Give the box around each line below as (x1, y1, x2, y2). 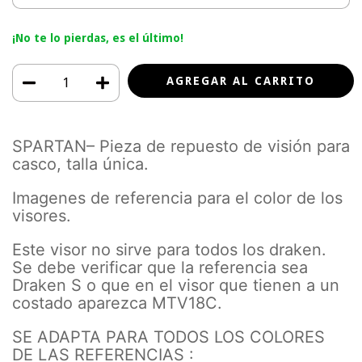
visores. (12, 205, 71, 225)
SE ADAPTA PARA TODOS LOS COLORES (12, 326, 325, 347)
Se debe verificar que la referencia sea (12, 257, 308, 277)
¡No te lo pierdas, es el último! (12, 31, 183, 44)
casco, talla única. (12, 154, 149, 174)
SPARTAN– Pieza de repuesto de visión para (12, 136, 350, 156)
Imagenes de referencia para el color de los (12, 187, 343, 208)
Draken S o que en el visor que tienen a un (12, 275, 339, 295)
